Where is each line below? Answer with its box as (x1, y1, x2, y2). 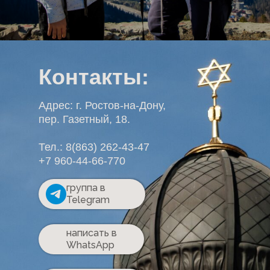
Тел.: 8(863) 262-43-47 (39, 141, 149, 153)
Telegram (66, 194, 110, 206)
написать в (66, 227, 117, 239)
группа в (66, 182, 105, 193)
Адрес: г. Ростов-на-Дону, (39, 99, 166, 111)
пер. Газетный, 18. (39, 113, 130, 125)
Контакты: (39, 64, 149, 89)
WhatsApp (66, 239, 115, 251)
